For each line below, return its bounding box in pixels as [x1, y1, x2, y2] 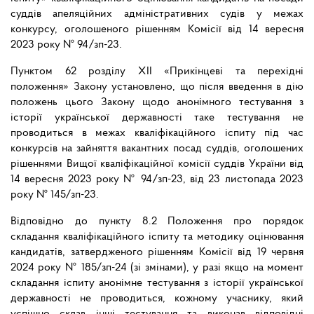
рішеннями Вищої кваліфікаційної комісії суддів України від [11, 158, 303, 170]
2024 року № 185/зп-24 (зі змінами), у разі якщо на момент [11, 262, 303, 274]
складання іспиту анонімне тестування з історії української [11, 278, 303, 289]
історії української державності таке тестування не [11, 112, 303, 124]
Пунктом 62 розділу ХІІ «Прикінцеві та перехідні [11, 66, 303, 78]
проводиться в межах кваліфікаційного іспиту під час [11, 128, 303, 139]
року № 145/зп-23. [11, 189, 99, 201]
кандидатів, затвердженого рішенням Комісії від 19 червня [11, 247, 303, 259]
